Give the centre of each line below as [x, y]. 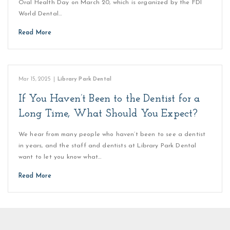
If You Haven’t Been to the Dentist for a [109, 99]
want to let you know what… [60, 157]
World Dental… [40, 14]
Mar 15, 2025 [35, 79]
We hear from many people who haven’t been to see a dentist [112, 135]
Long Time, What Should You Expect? [108, 114]
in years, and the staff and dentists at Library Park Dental [108, 146]
